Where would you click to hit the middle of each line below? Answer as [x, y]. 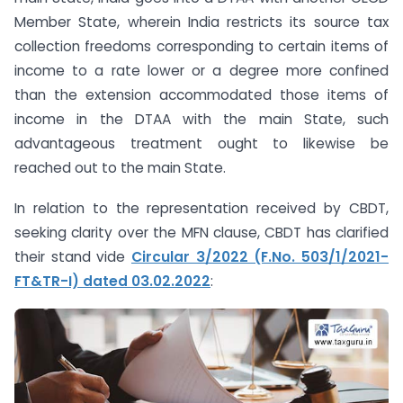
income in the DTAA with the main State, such [201, 119]
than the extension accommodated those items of [201, 94]
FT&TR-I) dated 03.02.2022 [112, 281]
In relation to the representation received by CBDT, [201, 208]
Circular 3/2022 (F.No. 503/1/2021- [260, 256]
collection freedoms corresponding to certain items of [201, 46]
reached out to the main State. [120, 167]
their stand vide [73, 256]
